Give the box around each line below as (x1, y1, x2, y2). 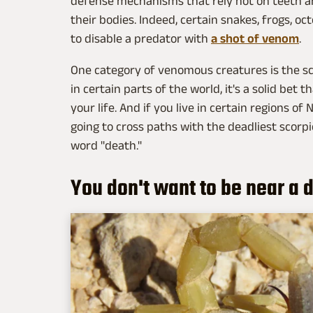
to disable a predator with (71, 31, 211, 45)
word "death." (71, 138, 142, 152)
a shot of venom (211, 31, 299, 45)
